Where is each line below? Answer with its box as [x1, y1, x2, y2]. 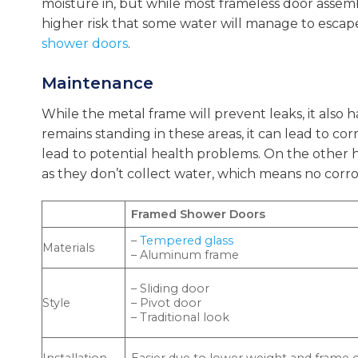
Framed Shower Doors [131, 207, 266, 222]
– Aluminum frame [131, 248, 240, 263]
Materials [42, 241, 94, 256]
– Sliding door [131, 281, 210, 296]
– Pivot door [131, 296, 202, 311]
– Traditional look [131, 310, 230, 325]
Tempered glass [140, 233, 234, 249]
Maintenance [42, 74, 153, 93]
